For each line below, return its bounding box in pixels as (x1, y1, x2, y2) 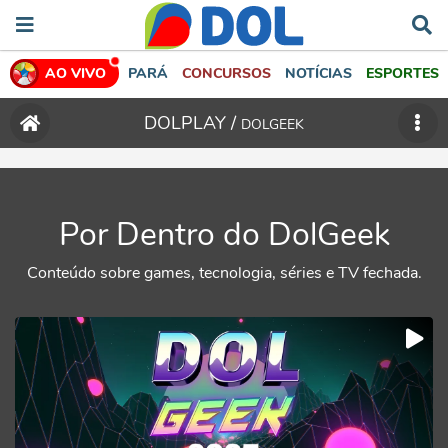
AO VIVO (45, 63, 106, 83)
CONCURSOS (182, 63, 271, 83)
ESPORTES (366, 63, 439, 83)
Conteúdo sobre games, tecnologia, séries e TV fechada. (26, 262, 422, 284)
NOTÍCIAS (285, 63, 352, 83)
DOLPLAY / (143, 110, 241, 135)
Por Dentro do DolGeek (58, 213, 390, 256)
